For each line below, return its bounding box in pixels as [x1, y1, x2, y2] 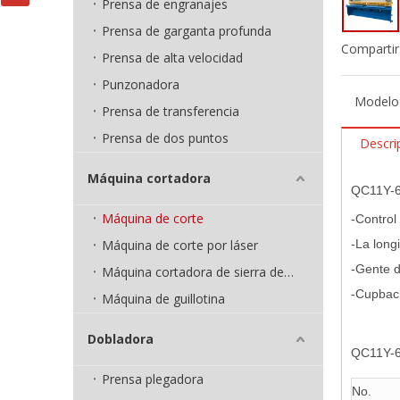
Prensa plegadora [102, 371, 204, 387]
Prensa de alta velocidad [102, 49, 243, 66]
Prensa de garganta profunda [102, 22, 271, 39]
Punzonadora [102, 76, 179, 93]
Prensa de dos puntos [102, 129, 229, 146]
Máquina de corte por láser [102, 237, 258, 254]
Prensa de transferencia [102, 103, 239, 120]
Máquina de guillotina [102, 290, 225, 307]
